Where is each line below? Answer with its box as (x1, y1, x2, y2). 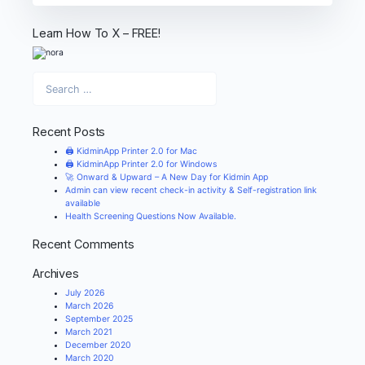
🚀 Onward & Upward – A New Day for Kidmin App (65, 172, 268, 183)
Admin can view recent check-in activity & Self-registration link (65, 185, 317, 196)
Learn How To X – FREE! (33, 25, 161, 40)
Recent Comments (33, 236, 134, 251)
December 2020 (65, 339, 131, 350)
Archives (33, 266, 79, 280)
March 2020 (65, 352, 114, 363)
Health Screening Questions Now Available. (65, 211, 236, 222)
